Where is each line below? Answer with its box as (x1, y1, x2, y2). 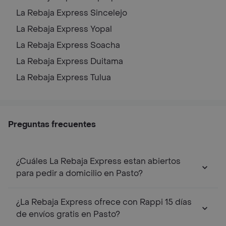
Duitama (90, 55, 123, 67)
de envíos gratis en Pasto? (16, 208, 120, 219)
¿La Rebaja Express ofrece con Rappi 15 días (16, 196, 192, 207)
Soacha (90, 39, 120, 50)
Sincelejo (90, 7, 127, 18)
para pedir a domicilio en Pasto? (16, 167, 143, 179)
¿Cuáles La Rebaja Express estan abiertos (16, 155, 181, 166)
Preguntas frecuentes (8, 119, 96, 130)
